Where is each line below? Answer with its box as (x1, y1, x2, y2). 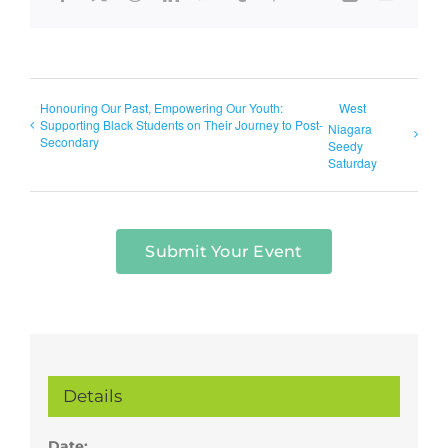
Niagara (327, 119, 372, 137)
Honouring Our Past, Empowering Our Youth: (40, 99, 283, 117)
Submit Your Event (145, 241, 303, 261)
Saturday (327, 153, 377, 171)
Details (62, 385, 122, 406)
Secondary (40, 133, 99, 151)
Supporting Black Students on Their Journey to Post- (40, 116, 323, 134)
